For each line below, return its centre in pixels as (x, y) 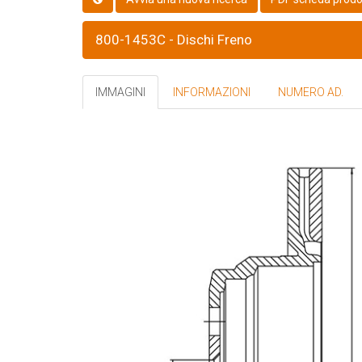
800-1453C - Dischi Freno (174, 40)
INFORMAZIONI (212, 92)
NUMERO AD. (311, 92)
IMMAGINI (120, 92)
